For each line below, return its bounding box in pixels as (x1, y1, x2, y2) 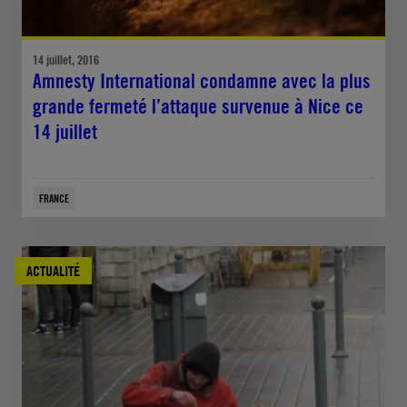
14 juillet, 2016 (33, 52, 99, 68)
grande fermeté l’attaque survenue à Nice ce (33, 94, 363, 119)
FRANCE (39, 191, 69, 206)
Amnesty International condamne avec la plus (33, 69, 371, 94)
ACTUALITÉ (26, 262, 80, 281)
